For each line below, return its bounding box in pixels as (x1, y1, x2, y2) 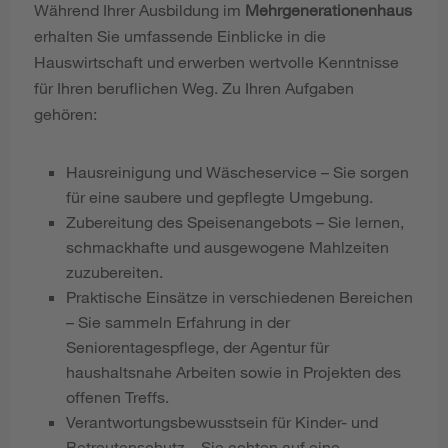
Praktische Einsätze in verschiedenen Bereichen (66, 287, 413, 307)
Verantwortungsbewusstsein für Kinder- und (66, 412, 378, 432)
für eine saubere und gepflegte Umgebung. (66, 187, 373, 207)
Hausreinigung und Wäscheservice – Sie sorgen (66, 162, 409, 182)
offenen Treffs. (66, 387, 169, 407)
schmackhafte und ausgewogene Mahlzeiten (66, 237, 389, 257)
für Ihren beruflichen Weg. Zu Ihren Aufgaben (34, 78, 354, 98)
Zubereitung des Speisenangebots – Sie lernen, (66, 212, 404, 232)
